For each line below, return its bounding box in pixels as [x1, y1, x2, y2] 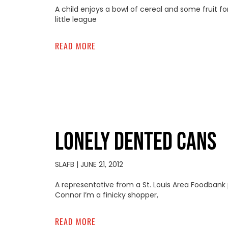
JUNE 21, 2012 [78, 159, 123, 169]
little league [54, 14, 97, 24]
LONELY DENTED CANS [54, 127, 216, 157]
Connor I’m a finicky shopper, [54, 189, 158, 200]
